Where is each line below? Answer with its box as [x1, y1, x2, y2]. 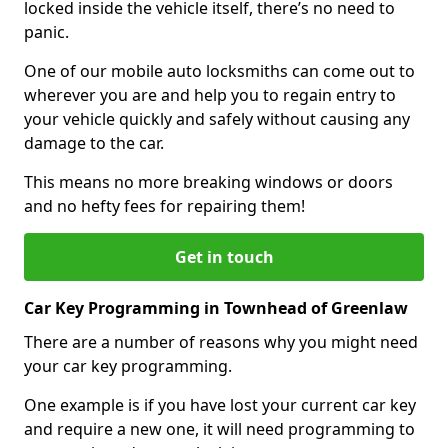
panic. [24, 20, 69, 43]
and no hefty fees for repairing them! [24, 194, 305, 217]
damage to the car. [24, 131, 164, 154]
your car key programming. [24, 354, 232, 377]
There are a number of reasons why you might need [24, 330, 418, 353]
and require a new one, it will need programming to [24, 417, 415, 440]
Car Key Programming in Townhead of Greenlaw [24, 296, 408, 319]
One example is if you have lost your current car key [24, 393, 416, 416]
